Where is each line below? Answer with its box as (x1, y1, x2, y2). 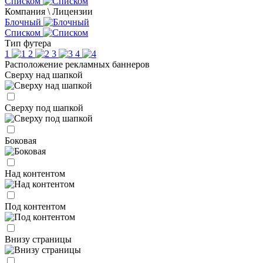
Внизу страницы (5, 234, 72, 244)
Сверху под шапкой (5, 103, 83, 113)
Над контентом (5, 168, 65, 178)
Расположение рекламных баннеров (5, 59, 150, 69)
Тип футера (5, 38, 51, 48)
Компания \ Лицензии (5, 6, 93, 16)
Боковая (5, 136, 36, 146)
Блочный (5, 17, 41, 27)
